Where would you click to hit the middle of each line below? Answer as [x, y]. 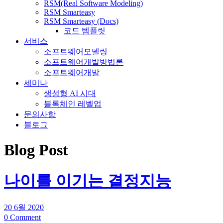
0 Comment [22, 218]
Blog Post [36, 150]
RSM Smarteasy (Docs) [81, 21]
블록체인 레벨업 [73, 104]
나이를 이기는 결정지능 [88, 180]
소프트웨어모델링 [76, 52]
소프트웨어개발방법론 [84, 62]
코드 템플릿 [85, 31]
